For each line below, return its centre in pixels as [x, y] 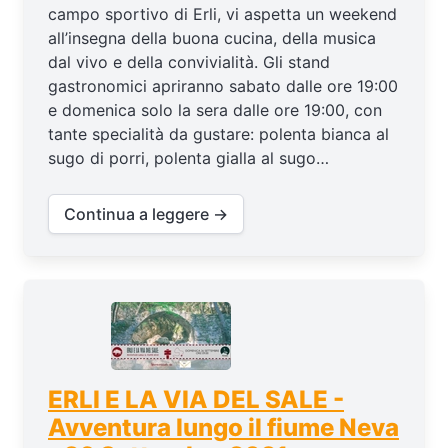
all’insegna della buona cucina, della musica [212, 37]
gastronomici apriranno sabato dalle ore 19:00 [223, 85]
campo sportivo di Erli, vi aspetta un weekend [222, 13]
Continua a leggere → [146, 213]
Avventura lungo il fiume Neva [223, 427]
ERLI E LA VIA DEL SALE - [196, 399]
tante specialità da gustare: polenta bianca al [218, 133]
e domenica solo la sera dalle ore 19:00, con [215, 109]
